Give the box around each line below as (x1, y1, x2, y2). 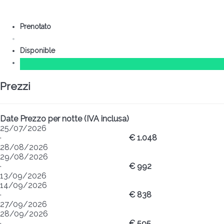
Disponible (20, 46, 59, 55)
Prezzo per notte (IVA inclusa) (20, 113, 129, 123)
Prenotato (20, 22, 55, 31)
